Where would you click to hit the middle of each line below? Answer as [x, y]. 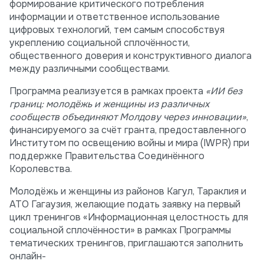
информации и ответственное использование [115, 17]
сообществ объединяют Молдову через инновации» [128, 117]
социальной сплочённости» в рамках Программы [120, 230]
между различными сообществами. [90, 69]
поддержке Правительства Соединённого [107, 156]
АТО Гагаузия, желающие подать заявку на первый [125, 204]
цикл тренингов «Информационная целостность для [129, 217]
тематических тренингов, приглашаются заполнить [126, 243]
